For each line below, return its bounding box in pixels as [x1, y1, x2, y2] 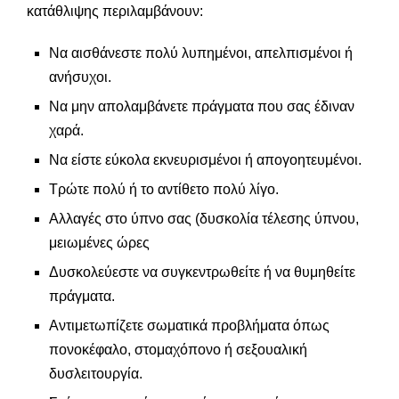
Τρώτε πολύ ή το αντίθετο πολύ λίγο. [49, 181, 279, 197]
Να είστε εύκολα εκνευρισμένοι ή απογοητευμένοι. [49, 151, 362, 167]
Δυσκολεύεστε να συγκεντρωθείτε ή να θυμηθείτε [49, 264, 355, 280]
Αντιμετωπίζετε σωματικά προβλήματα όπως [49, 317, 330, 333]
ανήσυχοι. [49, 69, 111, 85]
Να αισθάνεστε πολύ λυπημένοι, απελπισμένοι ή [49, 45, 353, 61]
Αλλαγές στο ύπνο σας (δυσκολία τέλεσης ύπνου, [49, 210, 359, 226]
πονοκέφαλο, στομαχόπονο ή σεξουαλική [49, 341, 307, 357]
